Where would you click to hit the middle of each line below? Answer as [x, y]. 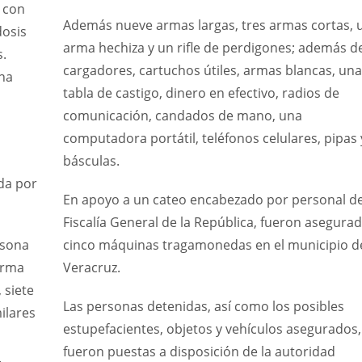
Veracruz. [91, 268]
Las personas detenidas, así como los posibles [203, 307]
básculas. [91, 161]
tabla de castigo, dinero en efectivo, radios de [201, 93]
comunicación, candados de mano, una [182, 116]
